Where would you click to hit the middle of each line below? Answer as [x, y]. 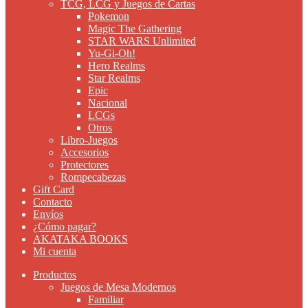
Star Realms [114, 78]
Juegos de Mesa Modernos [118, 287]
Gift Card [54, 189]
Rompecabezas [93, 177]
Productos [55, 274]
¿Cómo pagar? [65, 226]
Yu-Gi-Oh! [112, 53]
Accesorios [85, 152]
